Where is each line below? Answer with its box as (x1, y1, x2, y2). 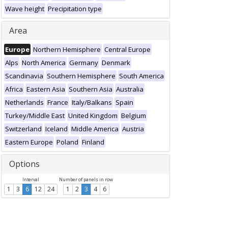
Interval (22, 177, 39, 183)
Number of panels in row (59, 177, 113, 183)
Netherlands (5, 98, 44, 107)
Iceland (45, 124, 68, 133)
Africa (5, 84, 23, 94)
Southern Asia (69, 84, 112, 94)
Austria (122, 124, 144, 133)
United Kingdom (68, 111, 118, 120)
